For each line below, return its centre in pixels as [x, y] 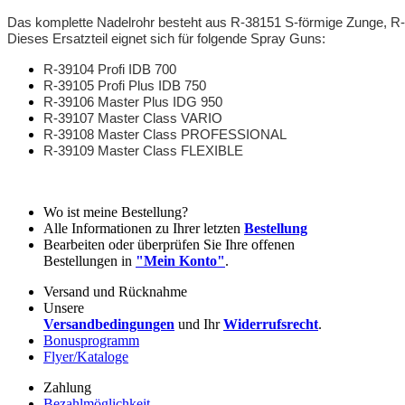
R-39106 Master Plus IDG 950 [133, 101]
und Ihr [199, 324]
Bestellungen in [89, 260]
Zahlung [67, 387]
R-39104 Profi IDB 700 [110, 69]
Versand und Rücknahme [115, 291]
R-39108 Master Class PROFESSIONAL [165, 134]
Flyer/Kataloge [86, 356]
